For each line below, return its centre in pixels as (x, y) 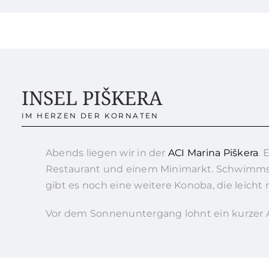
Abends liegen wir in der (107, 153)
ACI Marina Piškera (213, 153)
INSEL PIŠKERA (92, 98)
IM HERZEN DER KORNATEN (90, 116)
